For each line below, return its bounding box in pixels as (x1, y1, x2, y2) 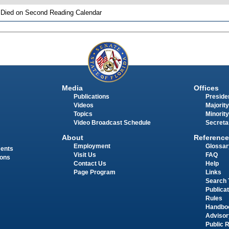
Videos (73, 102, 94, 109)
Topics (73, 111, 93, 118)
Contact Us (73, 160, 106, 167)
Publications (73, 94, 109, 100)
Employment (73, 143, 110, 149)
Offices (193, 84, 219, 93)
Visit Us (73, 151, 96, 158)
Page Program (73, 169, 116, 175)
